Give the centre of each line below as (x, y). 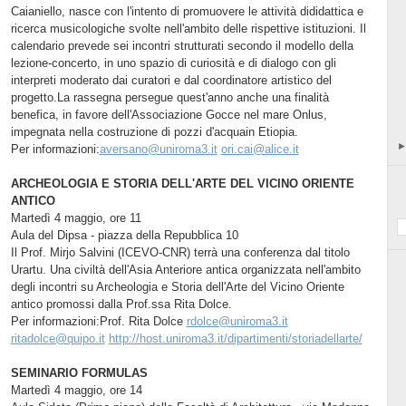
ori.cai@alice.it (260, 149)
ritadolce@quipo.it (58, 338)
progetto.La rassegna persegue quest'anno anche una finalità (169, 97)
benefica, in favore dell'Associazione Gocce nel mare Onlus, (169, 114)
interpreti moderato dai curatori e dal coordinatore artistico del (171, 80)
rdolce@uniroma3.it (237, 321)
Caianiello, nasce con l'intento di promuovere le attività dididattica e (187, 11)
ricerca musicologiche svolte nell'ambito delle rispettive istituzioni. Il (188, 28)
